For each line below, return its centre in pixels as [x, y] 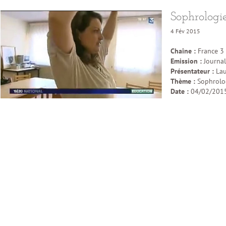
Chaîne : [183, 51]
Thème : [183, 81]
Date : [181, 91]
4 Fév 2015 [185, 31]
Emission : [186, 61]
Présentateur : [192, 71]
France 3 [210, 51]
